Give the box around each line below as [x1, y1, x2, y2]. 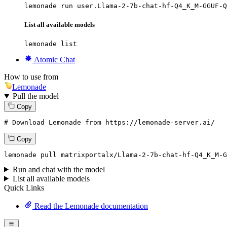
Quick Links [4, 183, 44, 192]
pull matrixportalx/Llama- [36, 150, 142, 159]
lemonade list [24, 40, 77, 48]
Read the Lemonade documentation [32, 201, 148, 210]
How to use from [4, 72, 58, 82]
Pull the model [12, 92, 59, 101]
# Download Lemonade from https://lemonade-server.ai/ [4, 119, 215, 127]
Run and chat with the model [12, 165, 105, 174]
